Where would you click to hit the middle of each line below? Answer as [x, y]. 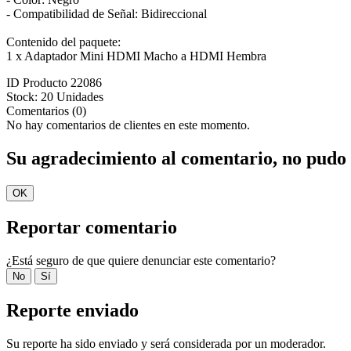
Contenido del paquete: [63, 42]
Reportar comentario [92, 228]
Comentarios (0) [46, 111]
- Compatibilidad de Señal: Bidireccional [107, 14]
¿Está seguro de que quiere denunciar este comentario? [141, 261]
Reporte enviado [72, 310]
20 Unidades [72, 97]
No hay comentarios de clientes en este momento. [128, 125]
